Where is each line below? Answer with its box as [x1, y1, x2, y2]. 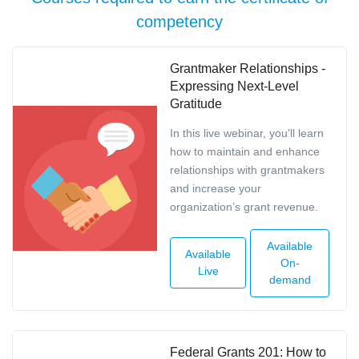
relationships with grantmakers [170, 163, 325, 176]
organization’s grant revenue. [170, 200, 318, 213]
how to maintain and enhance [170, 144, 320, 158]
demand [268, 272, 311, 286]
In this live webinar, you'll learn [170, 126, 324, 139]
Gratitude [170, 96, 222, 111]
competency [136, 12, 223, 30]
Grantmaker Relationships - [170, 61, 325, 75]
